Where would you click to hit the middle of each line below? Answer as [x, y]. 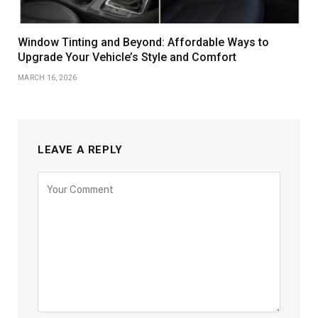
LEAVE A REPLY [80, 150]
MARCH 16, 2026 [48, 78]
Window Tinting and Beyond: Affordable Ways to [143, 43]
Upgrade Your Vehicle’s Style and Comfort [127, 57]
